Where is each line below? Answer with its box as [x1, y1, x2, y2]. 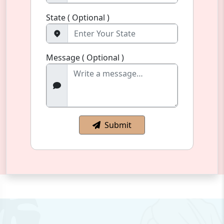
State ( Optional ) [46, 12, 109, 23]
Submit [104, 119, 131, 131]
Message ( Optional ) [46, 52, 124, 63]
